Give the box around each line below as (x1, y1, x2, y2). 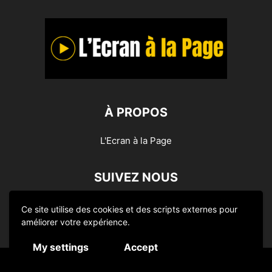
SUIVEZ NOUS (94, 170, 178, 185)
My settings (33, 241, 89, 253)
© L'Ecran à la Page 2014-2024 (73, 260, 199, 271)
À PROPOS (104, 105, 168, 120)
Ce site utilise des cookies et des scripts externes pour (21, 204, 237, 214)
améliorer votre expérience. (21, 217, 130, 227)
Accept (124, 241, 158, 253)
